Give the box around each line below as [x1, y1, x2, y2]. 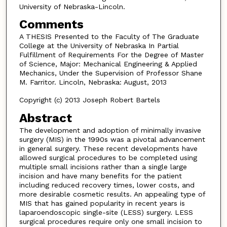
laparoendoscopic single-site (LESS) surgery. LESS [19, 208, 193, 216]
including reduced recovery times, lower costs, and [19, 180, 195, 189]
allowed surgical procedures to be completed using [19, 153, 197, 162]
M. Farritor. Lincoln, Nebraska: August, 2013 [19, 78, 167, 87]
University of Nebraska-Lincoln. [19, 2, 125, 11]
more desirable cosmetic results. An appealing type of [19, 190, 205, 198]
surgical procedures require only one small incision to [19, 217, 202, 225]
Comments [19, 17, 84, 32]
